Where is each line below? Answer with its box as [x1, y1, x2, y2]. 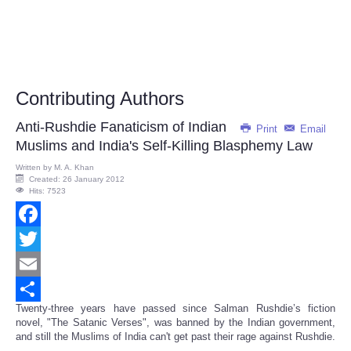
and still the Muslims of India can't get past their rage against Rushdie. [16, 331, 335, 343]
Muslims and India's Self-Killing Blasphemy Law [16, 138, 313, 154]
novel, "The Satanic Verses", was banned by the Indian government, [16, 317, 335, 329]
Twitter [16, 258, 45, 270]
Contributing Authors [16, 88, 184, 110]
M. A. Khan [54, 163, 94, 172]
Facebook [16, 233, 60, 245]
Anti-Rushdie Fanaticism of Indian [16, 119, 226, 136]
